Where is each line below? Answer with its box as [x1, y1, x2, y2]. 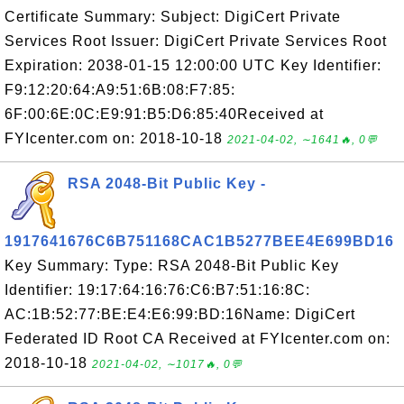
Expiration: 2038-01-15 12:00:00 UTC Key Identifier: [5, 58, 381, 73]
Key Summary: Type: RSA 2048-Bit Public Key [5, 258, 339, 273]
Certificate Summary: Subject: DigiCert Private [5, 9, 341, 24]
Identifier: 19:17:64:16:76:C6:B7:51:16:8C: [5, 282, 310, 298]
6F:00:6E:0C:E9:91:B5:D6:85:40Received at [5, 106, 324, 122]
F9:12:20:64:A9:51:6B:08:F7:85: [5, 82, 235, 97]
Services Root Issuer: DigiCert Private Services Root [5, 33, 387, 49]
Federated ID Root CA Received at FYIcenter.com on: [5, 331, 390, 346]
